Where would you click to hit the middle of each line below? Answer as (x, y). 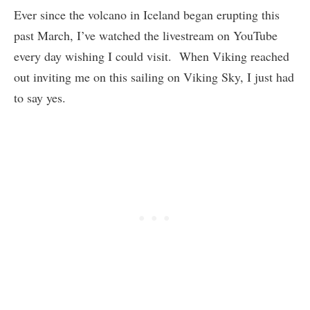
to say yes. (40, 98)
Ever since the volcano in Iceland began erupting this (147, 15)
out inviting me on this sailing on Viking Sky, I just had (154, 77)
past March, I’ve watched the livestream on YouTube (146, 36)
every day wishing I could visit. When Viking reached (152, 56)
